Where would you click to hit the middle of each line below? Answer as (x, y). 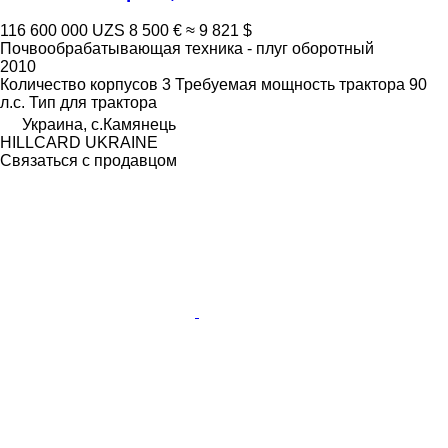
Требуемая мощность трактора (290, 84)
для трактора (108, 102)
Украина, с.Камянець (99, 124)
